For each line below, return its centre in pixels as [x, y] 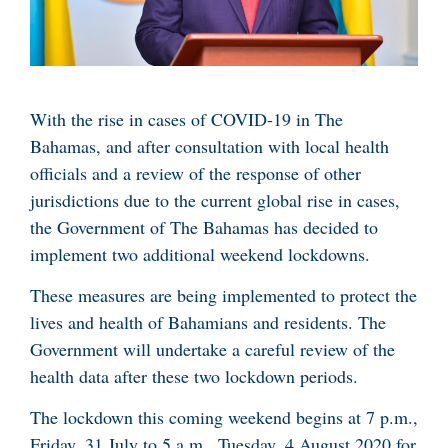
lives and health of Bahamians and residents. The [208, 322]
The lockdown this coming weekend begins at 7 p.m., [224, 417]
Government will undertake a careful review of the [212, 349]
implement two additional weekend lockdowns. [200, 253]
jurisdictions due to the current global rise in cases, [215, 199]
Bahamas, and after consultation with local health [209, 145]
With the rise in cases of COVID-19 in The [186, 118]
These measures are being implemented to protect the [223, 295]
